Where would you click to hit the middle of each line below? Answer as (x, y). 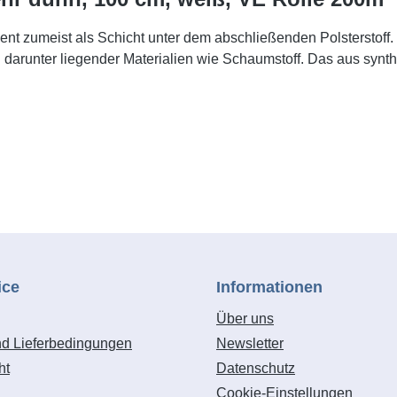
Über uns (245, 319)
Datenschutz (256, 368)
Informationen (269, 287)
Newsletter (250, 343)
